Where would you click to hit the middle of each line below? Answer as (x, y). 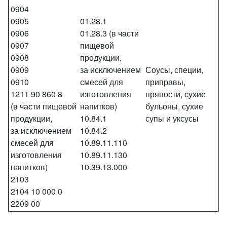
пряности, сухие (176, 94)
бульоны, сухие (174, 106)
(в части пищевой (44, 106)
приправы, (165, 82)
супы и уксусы (172, 118)
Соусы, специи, (174, 69)
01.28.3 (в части (109, 33)
